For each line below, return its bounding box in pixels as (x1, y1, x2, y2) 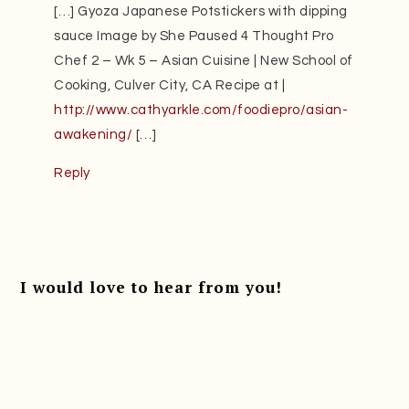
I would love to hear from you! (20, 277, 283, 299)
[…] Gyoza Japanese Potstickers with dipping (54, 5, 348, 19)
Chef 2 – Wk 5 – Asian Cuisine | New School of (54, 54, 353, 68)
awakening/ (54, 128, 133, 142)
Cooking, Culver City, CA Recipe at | (54, 79, 286, 93)
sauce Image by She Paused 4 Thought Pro (54, 29, 334, 44)
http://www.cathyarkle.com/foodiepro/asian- (54, 103, 349, 118)
